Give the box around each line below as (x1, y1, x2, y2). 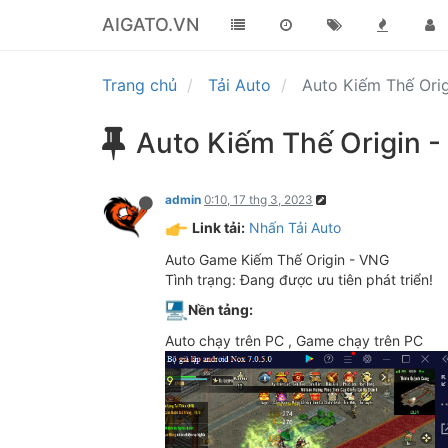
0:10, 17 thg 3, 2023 (204, 192, 313, 207)
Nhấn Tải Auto (249, 219, 341, 236)
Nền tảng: (188, 300, 253, 318)
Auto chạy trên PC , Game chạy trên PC (165, 332, 423, 350)
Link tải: (192, 219, 245, 236)
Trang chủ (102, 75, 177, 95)
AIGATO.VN (102, 14, 199, 35)
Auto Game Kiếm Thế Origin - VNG (165, 250, 389, 268)
